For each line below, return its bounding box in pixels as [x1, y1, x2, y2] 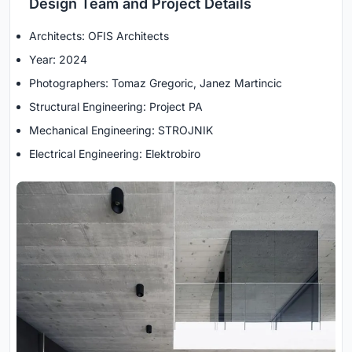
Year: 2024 [29, 52, 87, 66]
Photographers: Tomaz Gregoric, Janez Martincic [29, 75, 282, 90]
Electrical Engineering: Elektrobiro [29, 146, 200, 160]
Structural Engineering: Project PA [29, 99, 203, 113]
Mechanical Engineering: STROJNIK [29, 123, 213, 137]
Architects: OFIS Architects [29, 28, 169, 42]
